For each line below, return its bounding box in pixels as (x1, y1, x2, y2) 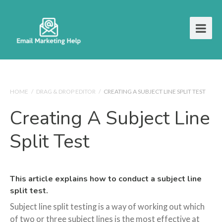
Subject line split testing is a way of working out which (10, 202, 205, 212)
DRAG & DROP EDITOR (36, 88, 96, 95)
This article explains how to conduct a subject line (10, 173, 202, 184)
